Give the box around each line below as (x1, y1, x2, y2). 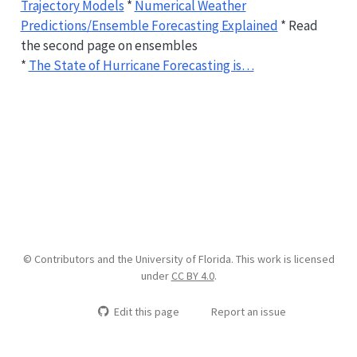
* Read (277, 16, 318, 34)
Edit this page (113, 304, 179, 319)
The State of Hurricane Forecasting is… (28, 56, 254, 74)
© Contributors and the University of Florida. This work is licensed (22, 251, 335, 266)
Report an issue (210, 304, 286, 319)
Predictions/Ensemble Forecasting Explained (20, 16, 278, 34)
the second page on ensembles (20, 36, 198, 54)
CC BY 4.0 (171, 268, 214, 283)
